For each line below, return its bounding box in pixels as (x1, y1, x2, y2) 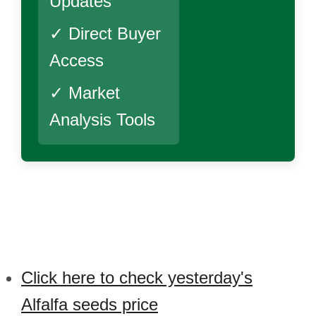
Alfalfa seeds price (21, 295, 158, 314)
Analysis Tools (49, 110, 155, 129)
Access (49, 51, 104, 70)
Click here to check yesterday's (21, 268, 253, 287)
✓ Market (49, 83, 120, 102)
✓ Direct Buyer (49, 24, 161, 43)
